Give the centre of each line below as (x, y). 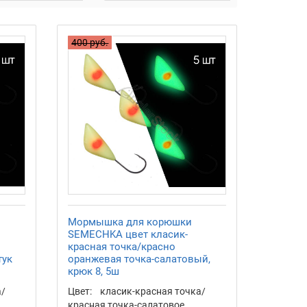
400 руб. (90, 42)
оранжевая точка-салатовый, (139, 259)
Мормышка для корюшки (130, 222)
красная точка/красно (122, 247)
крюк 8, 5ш (94, 272)
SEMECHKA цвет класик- (128, 235)
